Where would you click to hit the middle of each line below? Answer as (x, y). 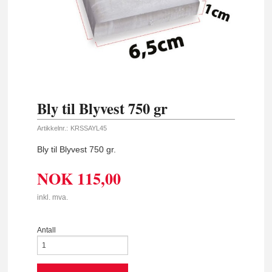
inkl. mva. (53, 197)
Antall (47, 230)
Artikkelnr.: (53, 128)
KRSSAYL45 (88, 128)
